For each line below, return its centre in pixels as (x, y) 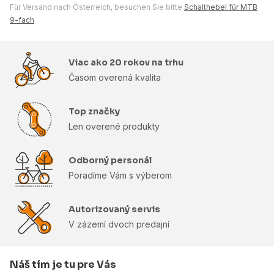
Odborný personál (110, 160)
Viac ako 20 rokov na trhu (126, 62)
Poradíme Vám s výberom (120, 175)
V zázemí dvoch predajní (119, 224)
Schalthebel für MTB (221, 7)
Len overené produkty (114, 126)
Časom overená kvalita (115, 77)
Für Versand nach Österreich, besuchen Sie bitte (97, 7)
